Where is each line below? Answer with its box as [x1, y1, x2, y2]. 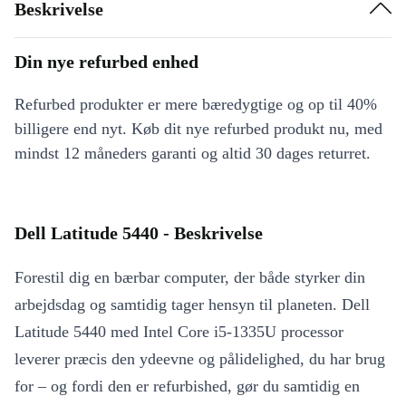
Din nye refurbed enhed [14, 52, 198, 72]
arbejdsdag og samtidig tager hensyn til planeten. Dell [14, 295, 370, 314]
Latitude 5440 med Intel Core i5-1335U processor [14, 323, 343, 342]
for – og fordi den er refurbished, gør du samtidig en [14, 377, 360, 396]
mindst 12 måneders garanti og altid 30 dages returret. [14, 144, 371, 163]
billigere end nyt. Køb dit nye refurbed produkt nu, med [14, 120, 382, 139]
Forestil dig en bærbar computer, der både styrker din [14, 268, 365, 287]
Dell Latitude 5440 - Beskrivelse [14, 223, 263, 244]
